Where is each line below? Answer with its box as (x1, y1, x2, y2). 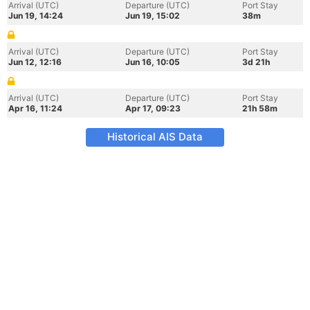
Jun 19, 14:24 (8, 10, 63, 21)
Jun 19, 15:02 (125, 10, 180, 21)
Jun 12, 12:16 (8, 57, 62, 67)
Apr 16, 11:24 (8, 103, 62, 113)
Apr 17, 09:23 (125, 103, 181, 113)
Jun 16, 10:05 (125, 57, 180, 67)
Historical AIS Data (107, 130, 203, 143)
